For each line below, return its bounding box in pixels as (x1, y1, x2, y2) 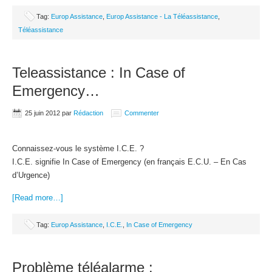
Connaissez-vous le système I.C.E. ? (12, 144, 144, 153)
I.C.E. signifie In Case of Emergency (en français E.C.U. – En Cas (12, 157, 246, 166)
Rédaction (73, 109, 103, 117)
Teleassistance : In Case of (12, 64, 185, 81)
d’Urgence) (12, 171, 50, 180)
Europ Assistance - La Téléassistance (106, 13, 218, 20)
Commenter (124, 109, 159, 117)
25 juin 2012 (25, 109, 60, 117)
